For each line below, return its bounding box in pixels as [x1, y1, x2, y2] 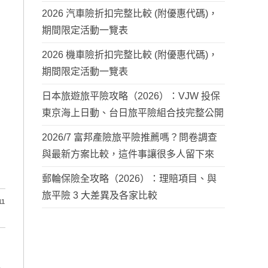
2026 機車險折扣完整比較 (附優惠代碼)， [42, 50, 218, 60]
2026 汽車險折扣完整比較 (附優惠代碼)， [42, 8, 218, 19]
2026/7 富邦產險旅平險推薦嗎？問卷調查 [42, 132, 217, 142]
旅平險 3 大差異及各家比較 [42, 190, 157, 200]
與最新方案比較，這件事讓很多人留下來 [42, 149, 214, 159]
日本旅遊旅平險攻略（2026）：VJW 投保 [42, 91, 220, 101]
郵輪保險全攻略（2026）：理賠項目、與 [42, 173, 217, 184]
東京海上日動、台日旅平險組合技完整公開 [42, 108, 224, 118]
